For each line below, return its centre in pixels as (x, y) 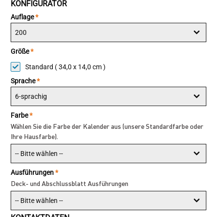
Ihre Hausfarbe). (35, 136)
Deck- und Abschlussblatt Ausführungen (70, 183)
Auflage (23, 17)
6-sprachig (31, 97)
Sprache (24, 81)
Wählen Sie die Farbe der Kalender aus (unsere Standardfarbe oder (107, 126)
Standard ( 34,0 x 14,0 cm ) (66, 67)
